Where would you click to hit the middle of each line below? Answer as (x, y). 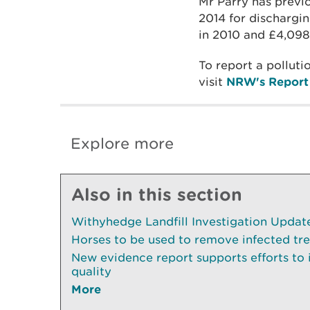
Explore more (122, 144)
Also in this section (157, 194)
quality (91, 272)
